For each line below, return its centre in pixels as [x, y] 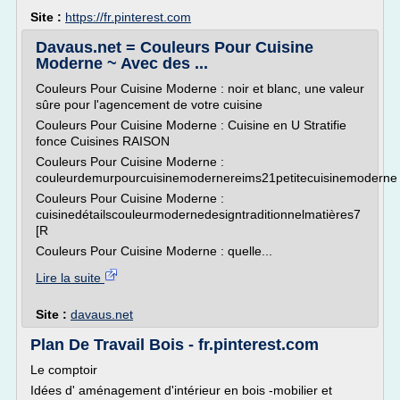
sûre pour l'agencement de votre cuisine [149, 104]
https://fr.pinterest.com [128, 17]
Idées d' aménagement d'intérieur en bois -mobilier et [181, 390]
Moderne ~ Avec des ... [122, 63]
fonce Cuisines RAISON [103, 141]
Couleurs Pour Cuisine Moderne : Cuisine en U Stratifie [191, 125]
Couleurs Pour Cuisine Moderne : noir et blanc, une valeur [200, 88]
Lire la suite [70, 278]
